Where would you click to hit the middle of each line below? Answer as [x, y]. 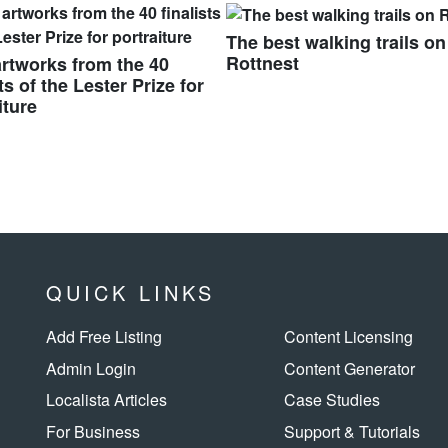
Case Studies [331, 400]
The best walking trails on [336, 42]
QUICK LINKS [130, 293]
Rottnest [262, 63]
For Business [93, 431]
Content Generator [349, 368]
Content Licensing [348, 336]
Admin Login [91, 368]
